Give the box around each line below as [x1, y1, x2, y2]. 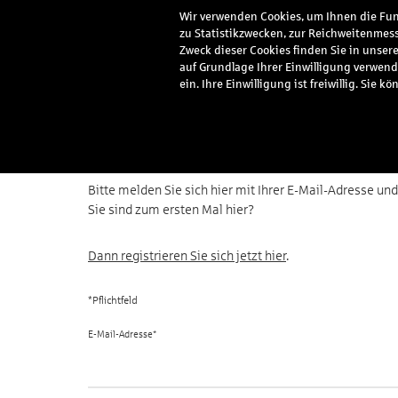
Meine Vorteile [236, 37, 330, 54]
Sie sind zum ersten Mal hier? [88, 203, 254, 217]
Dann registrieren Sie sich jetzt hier [88, 249, 286, 263]
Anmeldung [88, 133, 182, 154]
